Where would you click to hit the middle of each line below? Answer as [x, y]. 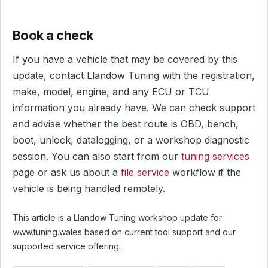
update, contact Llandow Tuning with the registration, [134, 76]
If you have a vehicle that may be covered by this [125, 60]
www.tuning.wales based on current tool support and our [124, 232]
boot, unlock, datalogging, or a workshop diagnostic [131, 140]
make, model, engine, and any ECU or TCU [111, 92]
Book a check [53, 36]
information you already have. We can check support [134, 108]
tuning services [215, 156]
